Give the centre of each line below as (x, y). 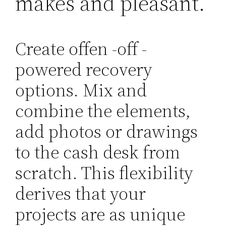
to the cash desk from (98, 152)
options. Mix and (81, 90)
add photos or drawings (107, 132)
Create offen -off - (81, 49)
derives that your (81, 194)
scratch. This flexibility (104, 173)
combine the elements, (103, 111)
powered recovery (84, 70)
